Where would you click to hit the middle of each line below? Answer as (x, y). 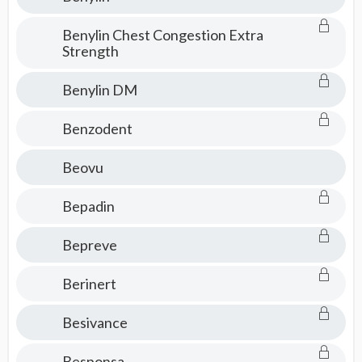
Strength (90, 51)
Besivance (95, 322)
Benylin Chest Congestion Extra (162, 35)
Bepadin (88, 206)
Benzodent (97, 128)
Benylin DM (99, 90)
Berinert (89, 284)
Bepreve (89, 245)
